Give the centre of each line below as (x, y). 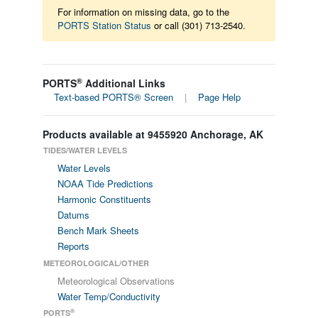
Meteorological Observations (116, 281)
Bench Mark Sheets (98, 230)
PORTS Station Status (104, 25)
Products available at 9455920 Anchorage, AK (153, 134)
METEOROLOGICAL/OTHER (96, 263)
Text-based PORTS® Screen (114, 97)
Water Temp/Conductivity (109, 296)
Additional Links (124, 83)
